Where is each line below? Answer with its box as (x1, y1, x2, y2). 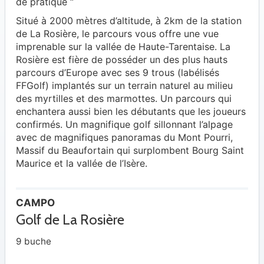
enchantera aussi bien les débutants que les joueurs (16, 105, 246, 118)
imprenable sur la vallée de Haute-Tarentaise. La (16, 41, 230, 53)
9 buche (16, 236, 51, 247)
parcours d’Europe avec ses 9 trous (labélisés (16, 67, 219, 79)
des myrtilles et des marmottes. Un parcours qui (16, 93, 232, 105)
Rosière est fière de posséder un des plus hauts (16, 54, 227, 66)
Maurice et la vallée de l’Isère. (16, 157, 147, 170)
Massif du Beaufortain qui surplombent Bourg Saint (16, 144, 244, 157)
